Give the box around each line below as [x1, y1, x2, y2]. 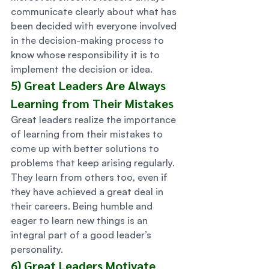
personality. [11, 243, 65, 255]
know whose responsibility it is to [11, 49, 162, 61]
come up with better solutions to [11, 142, 162, 154]
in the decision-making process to [11, 34, 166, 46]
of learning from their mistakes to [11, 128, 165, 140]
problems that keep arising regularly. [11, 157, 177, 169]
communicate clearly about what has [11, 5, 179, 17]
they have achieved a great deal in [11, 186, 166, 198]
